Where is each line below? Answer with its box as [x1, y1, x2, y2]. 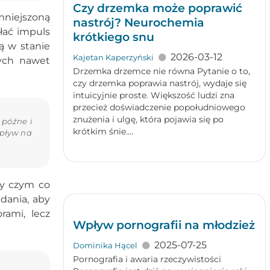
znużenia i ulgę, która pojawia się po [72, 114, 224, 125]
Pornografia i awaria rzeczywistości [72, 254, 221, 265]
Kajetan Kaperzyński [72, 53, 154, 62]
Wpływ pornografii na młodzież [72, 218, 255, 232]
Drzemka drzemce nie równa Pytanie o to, [72, 66, 250, 77]
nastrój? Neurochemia [72, 15, 204, 30]
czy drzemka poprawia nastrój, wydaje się [72, 78, 246, 89]
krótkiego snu [72, 30, 154, 44]
